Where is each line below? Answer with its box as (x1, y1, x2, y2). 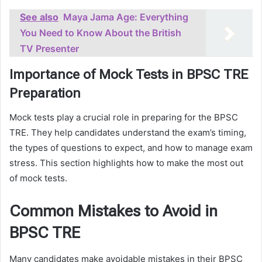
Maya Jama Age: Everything (63, 11, 188, 23)
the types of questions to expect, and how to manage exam (9, 142, 253, 153)
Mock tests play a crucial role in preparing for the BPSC (9, 111, 238, 123)
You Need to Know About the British (20, 27, 181, 39)
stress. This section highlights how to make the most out (9, 157, 243, 168)
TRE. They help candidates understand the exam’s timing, (9, 126, 246, 138)
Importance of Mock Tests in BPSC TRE (9, 67, 248, 83)
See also (20, 11, 58, 23)
